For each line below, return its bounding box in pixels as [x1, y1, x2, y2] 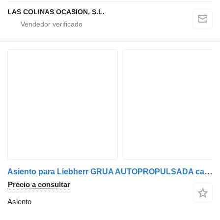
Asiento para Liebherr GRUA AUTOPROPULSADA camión [204, 167, 213, 177]
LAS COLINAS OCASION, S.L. [7, 8, 105, 16]
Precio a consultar [8, 180, 70, 189]
